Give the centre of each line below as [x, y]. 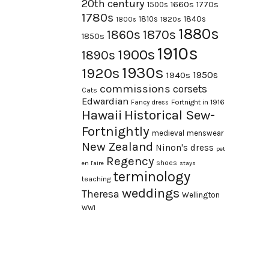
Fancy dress [150, 102]
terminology [152, 177]
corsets [190, 89]
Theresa [101, 194]
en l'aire [93, 163]
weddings [151, 193]
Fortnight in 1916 [198, 102]
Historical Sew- [170, 115]
